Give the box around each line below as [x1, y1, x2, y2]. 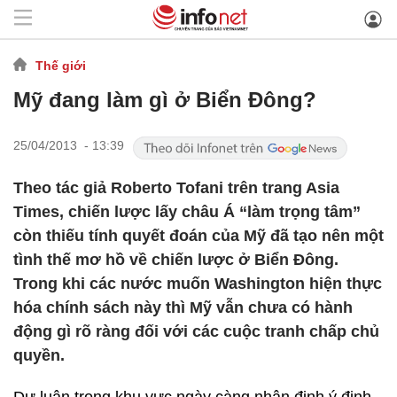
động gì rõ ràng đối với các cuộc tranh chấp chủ [13, 323, 379, 340]
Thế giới [35, 58, 86, 73]
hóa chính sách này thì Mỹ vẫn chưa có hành [13, 299, 353, 316]
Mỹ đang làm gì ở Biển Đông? [13, 88, 316, 112]
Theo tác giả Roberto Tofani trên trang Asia [13, 179, 339, 197]
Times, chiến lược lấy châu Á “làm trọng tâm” [13, 203, 361, 221]
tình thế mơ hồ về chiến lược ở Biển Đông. [13, 251, 339, 269]
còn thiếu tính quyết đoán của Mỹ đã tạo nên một [13, 227, 384, 245]
